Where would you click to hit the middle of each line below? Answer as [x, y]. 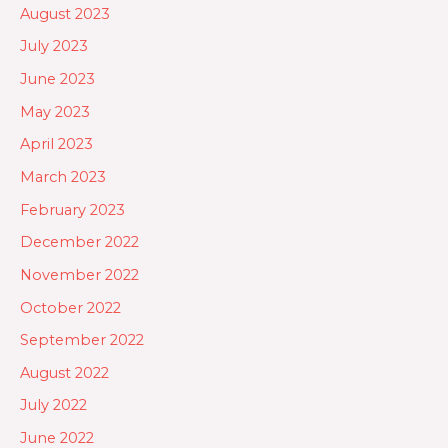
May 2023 [55, 111]
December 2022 [79, 242]
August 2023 [65, 13]
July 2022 [53, 405]
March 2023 [63, 176]
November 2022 [79, 274]
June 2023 [57, 79]
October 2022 [70, 307]
